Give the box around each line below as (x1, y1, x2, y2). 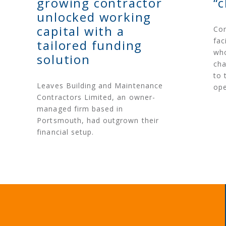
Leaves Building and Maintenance (37, 81, 163, 91)
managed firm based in (37, 104, 124, 114)
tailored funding (37, 37, 143, 54)
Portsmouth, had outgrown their (37, 116, 159, 126)
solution (37, 51, 90, 68)
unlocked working (37, 9, 152, 26)
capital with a (37, 23, 125, 40)
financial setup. (37, 127, 94, 137)
